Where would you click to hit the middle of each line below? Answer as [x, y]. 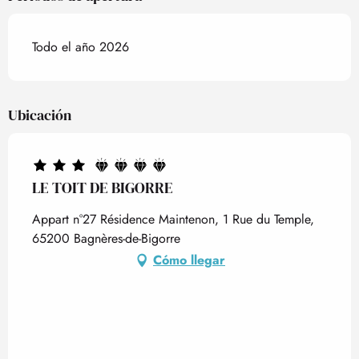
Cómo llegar [189, 260]
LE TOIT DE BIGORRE [103, 188]
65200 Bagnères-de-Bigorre [106, 238]
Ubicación [40, 115]
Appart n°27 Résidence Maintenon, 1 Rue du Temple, [173, 219]
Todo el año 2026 [81, 47]
